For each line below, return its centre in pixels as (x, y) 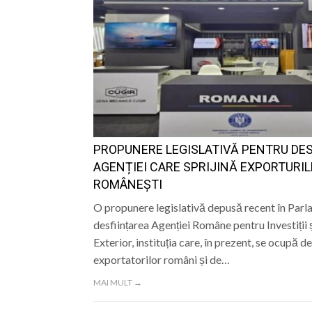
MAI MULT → (117, 283)
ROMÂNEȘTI (127, 185)
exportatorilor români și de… (161, 260)
